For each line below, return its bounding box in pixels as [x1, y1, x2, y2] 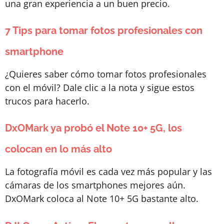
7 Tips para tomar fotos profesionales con [5, 24, 202, 36]
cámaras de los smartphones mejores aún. [5, 179, 185, 191]
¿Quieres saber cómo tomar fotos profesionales [5, 67, 206, 80]
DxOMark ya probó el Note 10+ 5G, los [5, 122, 182, 134]
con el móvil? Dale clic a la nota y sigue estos [5, 81, 194, 93]
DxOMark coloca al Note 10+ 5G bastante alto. [5, 192, 198, 205]
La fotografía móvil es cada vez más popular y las [5, 165, 212, 178]
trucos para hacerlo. [5, 94, 89, 107]
